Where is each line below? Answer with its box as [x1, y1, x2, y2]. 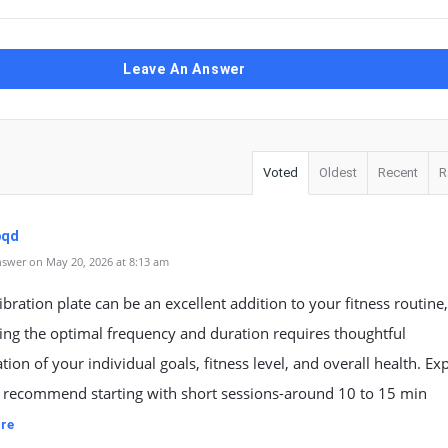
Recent [378, 165, 418, 180]
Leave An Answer [123, 61, 246, 77]
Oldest [319, 165, 357, 180]
